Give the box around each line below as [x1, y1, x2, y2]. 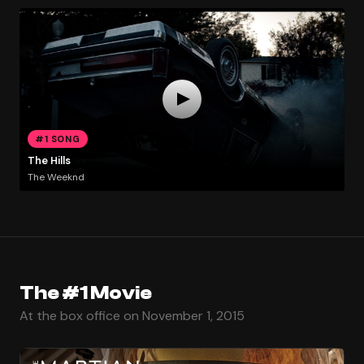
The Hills [27, 154, 71, 168]
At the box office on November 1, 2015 [19, 306, 245, 324]
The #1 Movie [19, 281, 152, 304]
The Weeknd [27, 170, 84, 184]
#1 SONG [35, 132, 80, 145]
